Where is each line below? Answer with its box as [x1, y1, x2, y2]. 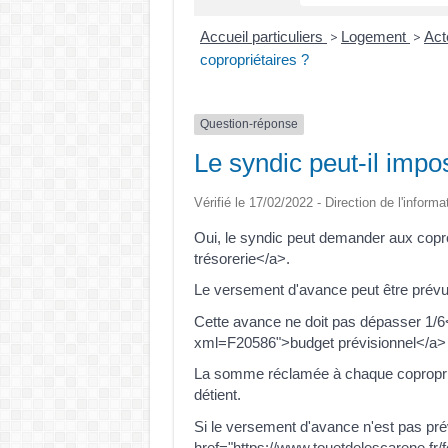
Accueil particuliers [200, 28, 327, 46]
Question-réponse [199, 117, 298, 132]
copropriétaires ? [200, 51, 309, 69]
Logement [341, 28, 410, 46]
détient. [193, 386, 241, 403]
